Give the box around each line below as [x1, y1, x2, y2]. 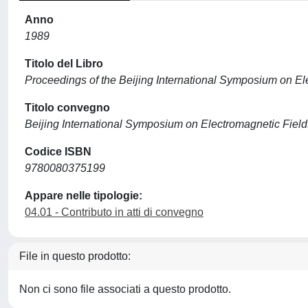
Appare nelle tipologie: [25, 190, 142, 201]
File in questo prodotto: [19, 250, 131, 262]
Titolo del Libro [25, 58, 103, 69]
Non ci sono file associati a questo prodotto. [19, 283, 231, 295]
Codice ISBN [25, 146, 91, 157]
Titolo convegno [25, 102, 110, 113]
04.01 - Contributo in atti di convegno [25, 206, 203, 218]
